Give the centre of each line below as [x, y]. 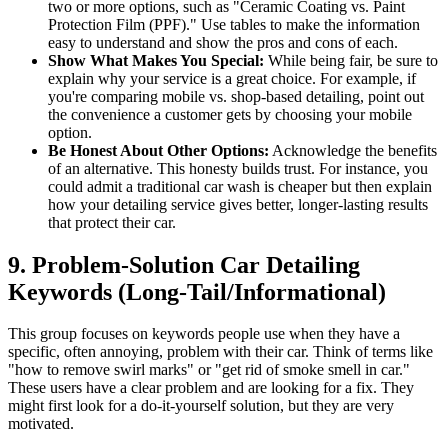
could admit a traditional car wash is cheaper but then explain [240, 186]
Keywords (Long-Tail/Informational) [197, 291]
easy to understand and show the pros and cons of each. [223, 42]
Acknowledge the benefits [353, 150]
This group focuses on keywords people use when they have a [204, 334]
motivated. [41, 424]
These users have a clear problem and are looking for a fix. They [211, 388]
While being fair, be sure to [351, 60]
